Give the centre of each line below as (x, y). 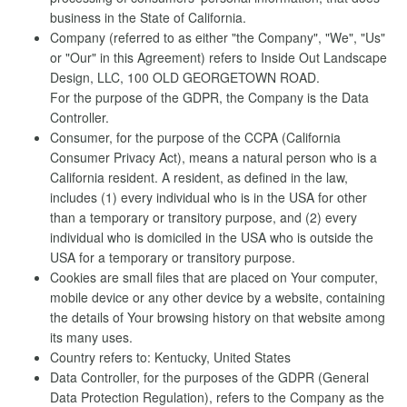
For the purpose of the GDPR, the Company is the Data (209, 97)
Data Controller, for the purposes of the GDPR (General (209, 377)
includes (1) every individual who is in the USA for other (208, 197)
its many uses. (91, 337)
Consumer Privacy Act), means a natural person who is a (213, 157)
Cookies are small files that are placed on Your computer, (214, 277)
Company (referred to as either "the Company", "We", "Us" (218, 37)
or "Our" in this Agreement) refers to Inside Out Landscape (218, 57)
